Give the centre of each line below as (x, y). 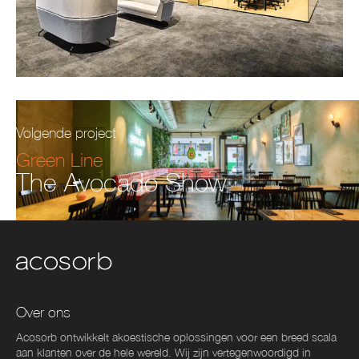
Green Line (59, 159)
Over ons (43, 313)
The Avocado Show (121, 182)
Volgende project (66, 132)
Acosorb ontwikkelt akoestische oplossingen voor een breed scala (176, 337)
